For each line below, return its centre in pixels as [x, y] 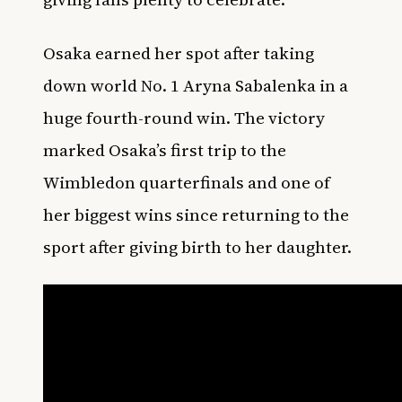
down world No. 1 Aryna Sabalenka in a [196, 85]
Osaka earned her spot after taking [179, 53]
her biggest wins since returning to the [196, 214]
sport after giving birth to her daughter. [197, 247]
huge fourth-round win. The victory [184, 118]
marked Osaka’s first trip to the [165, 150]
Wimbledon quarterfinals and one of [187, 182]
